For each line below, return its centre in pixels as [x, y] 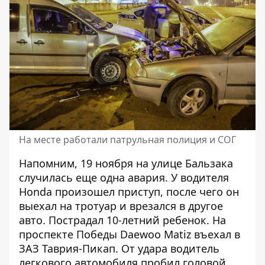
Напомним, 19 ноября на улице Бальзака [126, 164]
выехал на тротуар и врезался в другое [121, 206]
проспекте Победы [70, 235]
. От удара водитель [167, 249]
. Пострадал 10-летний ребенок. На [134, 220]
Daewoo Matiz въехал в [180, 235]
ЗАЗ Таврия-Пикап [67, 249]
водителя [205, 178]
